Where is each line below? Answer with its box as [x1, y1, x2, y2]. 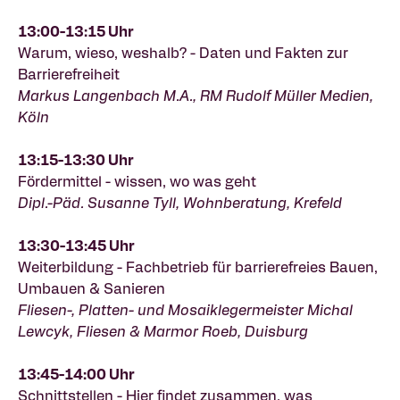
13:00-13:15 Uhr [18, 21, 134, 40]
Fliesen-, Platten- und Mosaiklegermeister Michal [18, 300, 353, 319]
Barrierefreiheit [18, 64, 120, 83]
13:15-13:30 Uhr [18, 150, 134, 169]
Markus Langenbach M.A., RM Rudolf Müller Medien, [18, 86, 373, 104]
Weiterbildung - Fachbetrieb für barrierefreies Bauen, [18, 257, 378, 276]
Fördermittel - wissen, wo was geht [18, 171, 256, 190]
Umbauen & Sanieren [18, 279, 165, 297]
